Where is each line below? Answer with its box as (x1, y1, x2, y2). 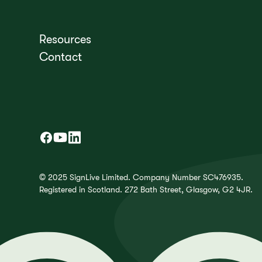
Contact (39, 50, 82, 64)
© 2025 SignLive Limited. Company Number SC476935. (39, 172, 244, 182)
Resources (39, 32, 92, 46)
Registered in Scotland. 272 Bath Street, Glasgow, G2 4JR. (39, 184, 253, 194)
